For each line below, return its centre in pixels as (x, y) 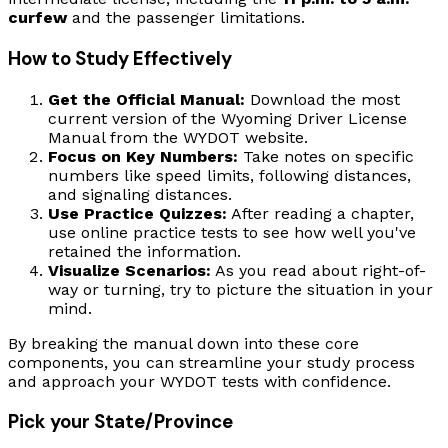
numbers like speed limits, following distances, (229, 175)
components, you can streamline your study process (211, 362)
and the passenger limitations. (186, 18)
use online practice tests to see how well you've (232, 232)
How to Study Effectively (120, 58)
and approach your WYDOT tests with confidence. (199, 381)
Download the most (322, 99)
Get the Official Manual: (146, 99)
